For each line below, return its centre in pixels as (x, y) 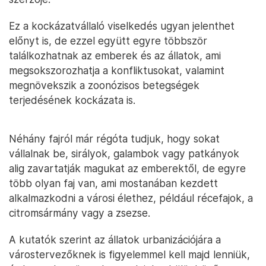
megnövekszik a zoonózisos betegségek (104, 85)
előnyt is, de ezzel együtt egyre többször (108, 41)
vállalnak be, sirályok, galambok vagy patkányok (124, 153)
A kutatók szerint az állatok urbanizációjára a (115, 240)
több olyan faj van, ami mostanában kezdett (113, 183)
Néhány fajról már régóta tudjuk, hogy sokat (114, 139)
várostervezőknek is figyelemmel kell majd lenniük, (129, 254)
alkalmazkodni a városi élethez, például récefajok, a (131, 198)
